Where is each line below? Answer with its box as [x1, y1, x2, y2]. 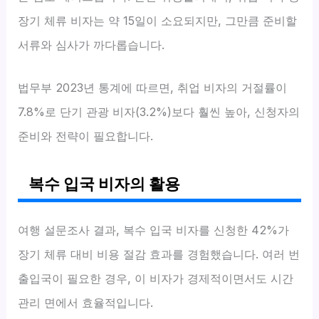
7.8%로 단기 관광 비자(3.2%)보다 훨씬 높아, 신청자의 [18, 104, 300, 119]
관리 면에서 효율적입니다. [18, 295, 154, 310]
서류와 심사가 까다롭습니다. [18, 37, 165, 52]
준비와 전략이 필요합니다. [18, 128, 154, 143]
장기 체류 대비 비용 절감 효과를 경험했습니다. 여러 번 [18, 246, 300, 261]
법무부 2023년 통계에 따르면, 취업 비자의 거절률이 [18, 80, 288, 95]
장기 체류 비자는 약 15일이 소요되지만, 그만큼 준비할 [18, 13, 298, 28]
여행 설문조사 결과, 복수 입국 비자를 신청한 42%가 [18, 222, 290, 237]
